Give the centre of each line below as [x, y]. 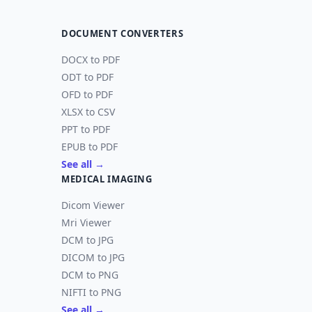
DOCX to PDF [91, 60]
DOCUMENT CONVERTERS [123, 33]
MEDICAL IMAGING [107, 179]
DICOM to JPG [93, 257]
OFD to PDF [87, 94]
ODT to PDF [87, 77]
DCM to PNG [90, 275]
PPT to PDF [86, 129]
